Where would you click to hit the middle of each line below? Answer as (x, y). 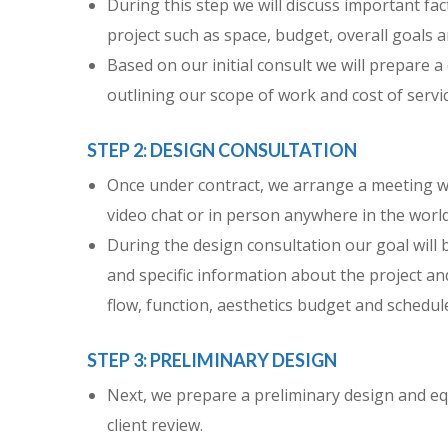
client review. (155, 425)
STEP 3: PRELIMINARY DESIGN (212, 359)
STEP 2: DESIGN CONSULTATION (222, 149)
